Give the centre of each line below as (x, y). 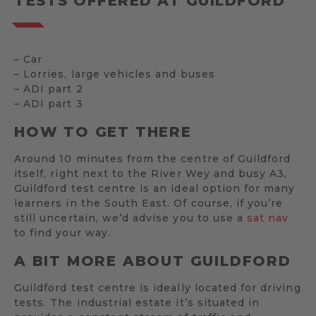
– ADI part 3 (49, 104)
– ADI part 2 (49, 89)
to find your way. (62, 233)
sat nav (268, 218)
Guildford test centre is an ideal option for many (155, 189)
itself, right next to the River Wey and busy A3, (151, 174)
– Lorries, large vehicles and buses (115, 74)
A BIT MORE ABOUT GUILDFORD (153, 261)
